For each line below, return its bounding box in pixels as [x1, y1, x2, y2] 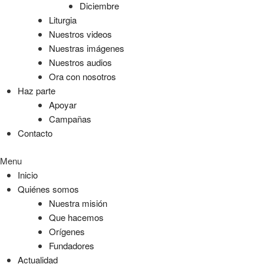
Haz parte [18, 84, 55, 97]
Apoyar [48, 98, 77, 111]
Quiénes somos [18, 182, 79, 195]
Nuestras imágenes [48, 42, 124, 54]
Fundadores [48, 239, 94, 252]
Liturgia [48, 14, 77, 26]
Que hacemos [48, 210, 104, 223]
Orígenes [48, 225, 85, 237]
